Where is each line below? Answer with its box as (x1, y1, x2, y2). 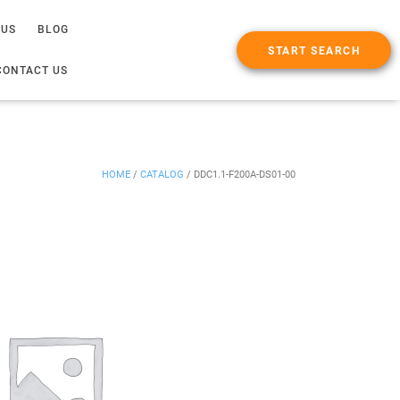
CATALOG (140, 169, 184, 180)
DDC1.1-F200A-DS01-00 (194, 169, 296, 180)
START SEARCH (268, 45, 360, 57)
